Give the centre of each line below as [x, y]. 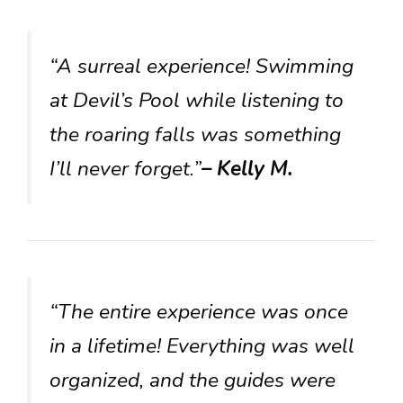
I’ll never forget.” [125, 168]
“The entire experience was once [199, 311]
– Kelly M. [247, 168]
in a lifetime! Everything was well [202, 345]
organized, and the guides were [193, 380]
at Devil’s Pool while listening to [197, 100]
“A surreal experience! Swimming [201, 66]
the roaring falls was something [195, 134]
